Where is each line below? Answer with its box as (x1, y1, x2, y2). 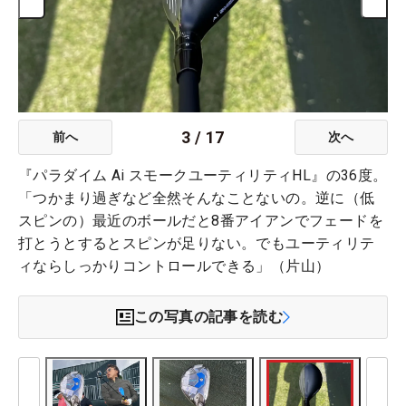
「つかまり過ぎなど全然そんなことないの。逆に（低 (18, 189, 375, 208)
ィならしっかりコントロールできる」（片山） (18, 257, 331, 275)
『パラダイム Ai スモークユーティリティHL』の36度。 (18, 167, 388, 185)
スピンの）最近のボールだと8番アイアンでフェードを (18, 212, 383, 230)
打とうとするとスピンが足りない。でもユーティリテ (18, 235, 375, 253)
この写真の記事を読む (134, 308, 283, 326)
